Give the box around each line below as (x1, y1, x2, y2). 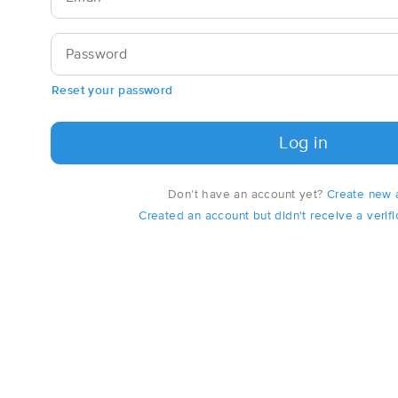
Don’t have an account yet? (167, 187, 327, 201)
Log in (279, 133, 329, 152)
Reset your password (52, 84, 173, 97)
